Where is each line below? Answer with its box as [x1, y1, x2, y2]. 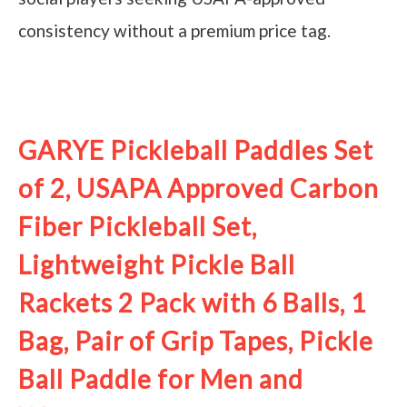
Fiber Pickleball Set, [18, 210, 257, 242]
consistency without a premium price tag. [18, 20, 331, 42]
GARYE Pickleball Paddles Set [18, 134, 373, 165]
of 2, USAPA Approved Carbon [18, 172, 379, 203]
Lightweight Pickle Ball [18, 248, 295, 280]
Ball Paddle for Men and [18, 362, 303, 394]
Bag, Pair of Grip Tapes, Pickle [18, 324, 373, 356]
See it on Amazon [132, 91, 253, 108]
